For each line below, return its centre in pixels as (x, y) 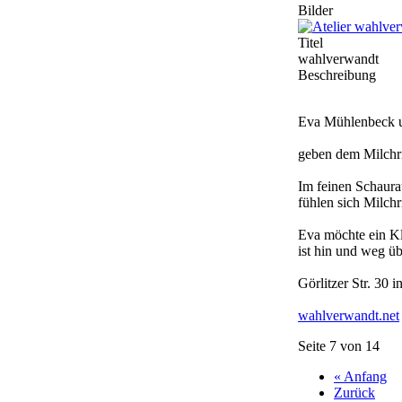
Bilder (315, 11)
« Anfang (360, 377)
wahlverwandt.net (349, 316)
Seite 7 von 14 (339, 346)
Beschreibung (337, 75)
